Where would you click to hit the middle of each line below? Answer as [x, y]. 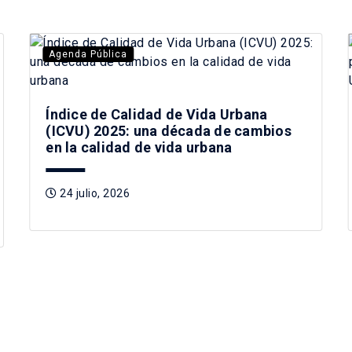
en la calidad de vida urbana [139, 147]
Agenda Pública [88, 54]
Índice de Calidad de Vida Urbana [157, 114]
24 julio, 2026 [93, 193]
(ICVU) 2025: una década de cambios [169, 130]
